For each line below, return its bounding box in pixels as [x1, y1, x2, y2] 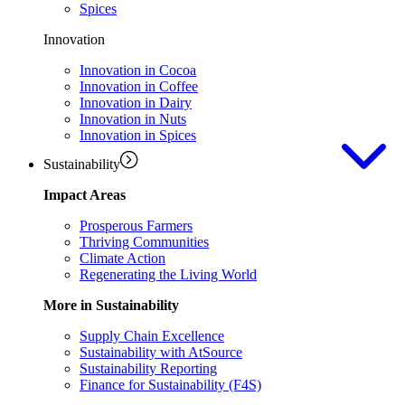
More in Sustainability [43, 297, 179, 313]
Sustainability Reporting [80, 361, 217, 376]
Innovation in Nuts [80, 111, 186, 127]
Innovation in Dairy [80, 95, 192, 110]
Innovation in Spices [80, 127, 196, 143]
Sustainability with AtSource [80, 344, 242, 360]
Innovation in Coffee [80, 79, 198, 94]
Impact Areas [43, 187, 126, 202]
